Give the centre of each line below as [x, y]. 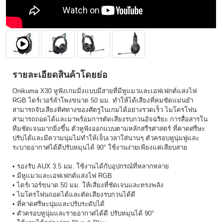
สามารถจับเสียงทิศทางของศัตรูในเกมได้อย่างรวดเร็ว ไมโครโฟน [105, 110]
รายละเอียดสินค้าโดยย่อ [60, 75]
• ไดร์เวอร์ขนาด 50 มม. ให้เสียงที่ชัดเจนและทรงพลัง [88, 185]
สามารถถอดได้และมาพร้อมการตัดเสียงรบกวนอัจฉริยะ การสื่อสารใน [110, 119]
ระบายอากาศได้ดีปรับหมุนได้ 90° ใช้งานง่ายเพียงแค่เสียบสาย [100, 147]
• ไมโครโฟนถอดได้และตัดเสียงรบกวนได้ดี [74, 194]
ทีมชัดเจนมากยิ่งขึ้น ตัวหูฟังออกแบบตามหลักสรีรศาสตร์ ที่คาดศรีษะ [109, 129]
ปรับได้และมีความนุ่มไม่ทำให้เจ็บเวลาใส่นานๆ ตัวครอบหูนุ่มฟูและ [106, 138]
